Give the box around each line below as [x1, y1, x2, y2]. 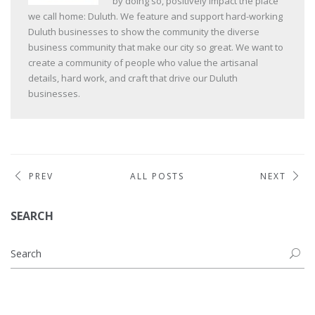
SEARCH [11, 208, 53, 224]
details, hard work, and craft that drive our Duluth [28, 71, 238, 84]
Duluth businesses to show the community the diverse [28, 25, 259, 38]
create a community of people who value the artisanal [28, 56, 258, 69]
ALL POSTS [130, 169, 185, 182]
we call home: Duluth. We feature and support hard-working [28, 9, 283, 22]
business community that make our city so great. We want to [28, 40, 283, 53]
